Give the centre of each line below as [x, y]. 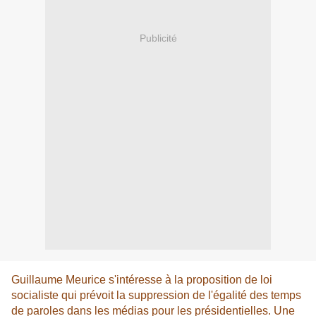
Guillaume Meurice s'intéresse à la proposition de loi [142, 280]
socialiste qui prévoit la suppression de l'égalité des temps [156, 296]
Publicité [158, 38]
